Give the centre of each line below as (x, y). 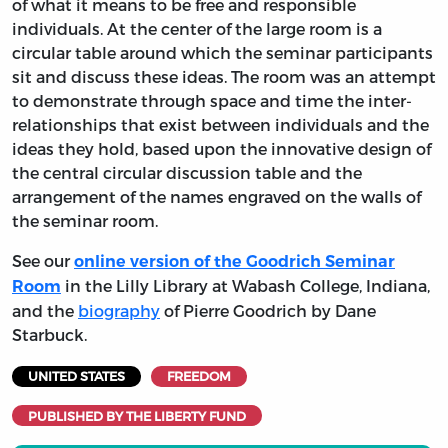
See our (43, 261)
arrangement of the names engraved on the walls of (216, 197)
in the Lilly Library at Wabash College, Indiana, (245, 286)
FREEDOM (198, 376)
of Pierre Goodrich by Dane (268, 311)
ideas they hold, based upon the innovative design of (221, 149)
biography (119, 311)
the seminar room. (85, 221)
